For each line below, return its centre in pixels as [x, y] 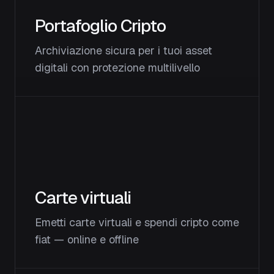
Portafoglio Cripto [100, 26]
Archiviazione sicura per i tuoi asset [124, 50]
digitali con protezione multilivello [117, 68]
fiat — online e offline [87, 239]
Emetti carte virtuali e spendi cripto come [137, 222]
